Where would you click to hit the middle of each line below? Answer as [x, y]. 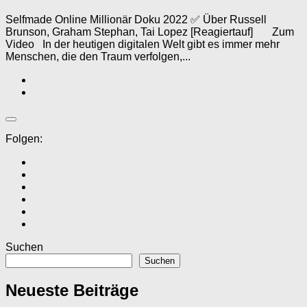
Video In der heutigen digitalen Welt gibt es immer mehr [143, 44]
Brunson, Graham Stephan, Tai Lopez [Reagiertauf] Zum [150, 32]
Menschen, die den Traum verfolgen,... [98, 56]
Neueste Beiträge [72, 291]
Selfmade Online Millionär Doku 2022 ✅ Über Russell [136, 19]
